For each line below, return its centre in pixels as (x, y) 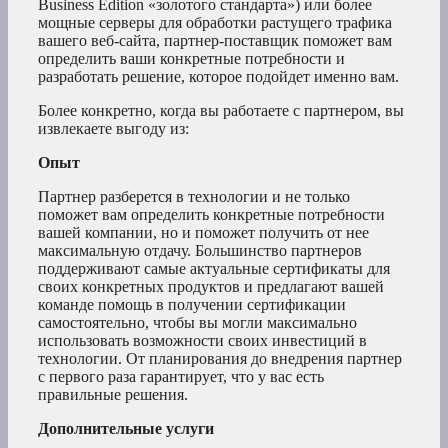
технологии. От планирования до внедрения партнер (220, 358)
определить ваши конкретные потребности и (191, 58)
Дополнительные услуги (126, 428)
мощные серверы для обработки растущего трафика (215, 22)
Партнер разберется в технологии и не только (194, 196)
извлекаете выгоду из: (113, 128)
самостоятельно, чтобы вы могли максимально (197, 322)
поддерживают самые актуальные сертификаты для (214, 268)
